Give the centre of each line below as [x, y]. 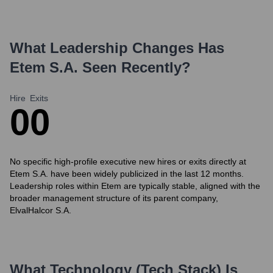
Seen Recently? [134, 67]
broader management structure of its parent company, [114, 198]
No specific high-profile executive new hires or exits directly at [128, 161]
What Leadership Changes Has [117, 48]
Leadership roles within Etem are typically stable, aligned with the [135, 186]
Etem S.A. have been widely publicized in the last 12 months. [127, 174]
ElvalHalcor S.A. [41, 210]
